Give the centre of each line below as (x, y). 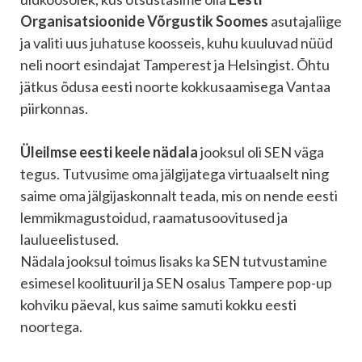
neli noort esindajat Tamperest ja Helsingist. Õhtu (175, 65)
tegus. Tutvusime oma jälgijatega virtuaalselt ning (175, 174)
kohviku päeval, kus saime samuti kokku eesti (158, 305)
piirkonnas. (54, 109)
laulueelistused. (69, 240)
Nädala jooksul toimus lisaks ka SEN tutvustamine (174, 261)
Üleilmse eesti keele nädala (109, 152)
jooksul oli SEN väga (261, 152)
